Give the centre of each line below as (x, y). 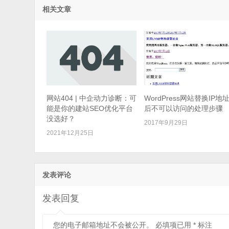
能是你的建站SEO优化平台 (89, 108)
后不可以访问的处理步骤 (184, 108)
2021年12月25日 (70, 133)
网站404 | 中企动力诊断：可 (91, 98)
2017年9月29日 (166, 122)
